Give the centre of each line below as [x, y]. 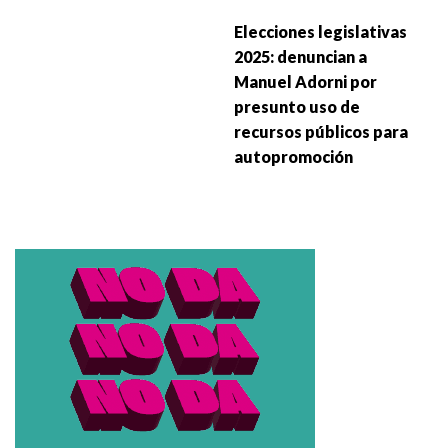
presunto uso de [297, 106]
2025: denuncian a [300, 56]
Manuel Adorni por [305, 81]
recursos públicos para [321, 131]
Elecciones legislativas [320, 31]
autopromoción [293, 156]
